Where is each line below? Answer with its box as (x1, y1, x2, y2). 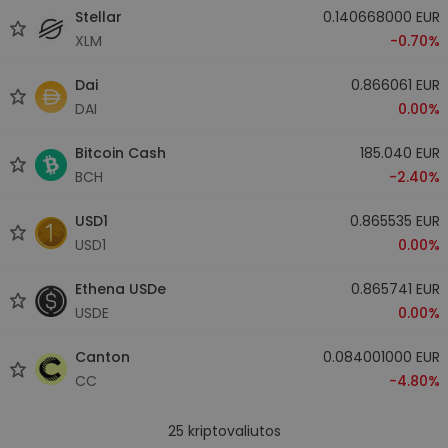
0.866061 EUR (350, 74, 440, 95)
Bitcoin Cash (75, 142, 166, 163)
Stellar (75, 6, 122, 27)
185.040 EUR (359, 142, 440, 163)
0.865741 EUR (350, 278, 440, 299)
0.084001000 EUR (322, 347, 440, 367)
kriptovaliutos (183, 421, 281, 441)
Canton (75, 347, 130, 367)
